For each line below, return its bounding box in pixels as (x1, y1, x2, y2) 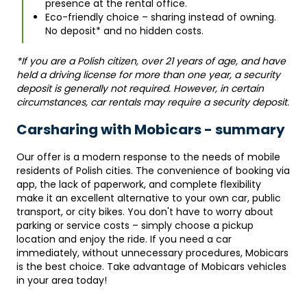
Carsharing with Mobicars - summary (16, 119, 285, 139)
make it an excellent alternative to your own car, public (16, 191, 281, 205)
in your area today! (16, 273, 107, 287)
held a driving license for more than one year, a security (16, 67, 280, 82)
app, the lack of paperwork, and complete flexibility (16, 177, 261, 191)
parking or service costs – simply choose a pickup (16, 218, 254, 232)
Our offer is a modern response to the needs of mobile (16, 149, 280, 164)
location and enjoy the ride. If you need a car (16, 232, 232, 246)
